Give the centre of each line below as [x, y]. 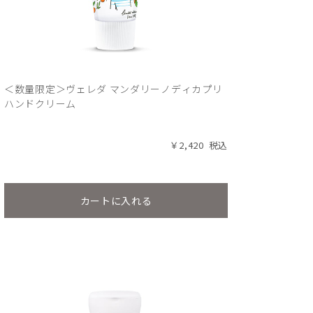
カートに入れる [116, 200]
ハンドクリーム [40, 103]
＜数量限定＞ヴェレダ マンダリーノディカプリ [114, 89]
